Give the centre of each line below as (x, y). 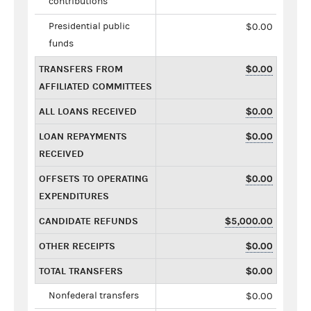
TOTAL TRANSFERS (81, 271)
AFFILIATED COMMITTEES (95, 86)
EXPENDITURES (74, 196)
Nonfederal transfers (94, 295)
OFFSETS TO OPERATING (93, 178)
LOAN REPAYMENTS (83, 136)
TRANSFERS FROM (81, 69)
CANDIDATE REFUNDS (89, 221)
